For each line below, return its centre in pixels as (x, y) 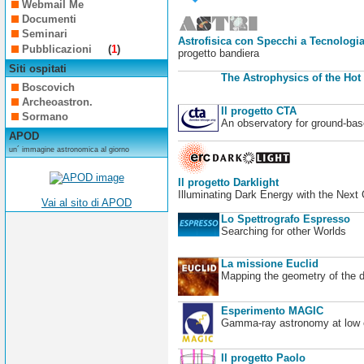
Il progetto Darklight (228, 182)
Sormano (45, 117)
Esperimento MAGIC (272, 311)
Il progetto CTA (258, 110)
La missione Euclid (269, 264)
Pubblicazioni (59, 49)
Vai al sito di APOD (87, 203)
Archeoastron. (58, 102)
